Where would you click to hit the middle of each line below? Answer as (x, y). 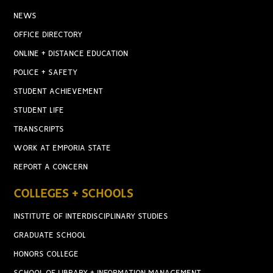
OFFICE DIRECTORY (48, 35)
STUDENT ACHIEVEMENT (58, 92)
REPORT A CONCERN (51, 167)
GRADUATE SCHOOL (50, 236)
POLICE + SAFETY (46, 73)
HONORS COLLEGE (46, 254)
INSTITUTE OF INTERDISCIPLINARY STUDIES (91, 217)
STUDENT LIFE (39, 111)
